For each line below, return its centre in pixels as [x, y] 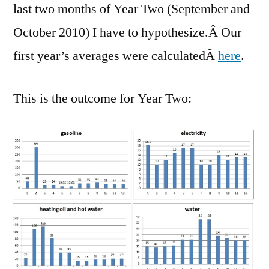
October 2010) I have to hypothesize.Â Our [127, 32]
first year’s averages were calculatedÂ [116, 56]
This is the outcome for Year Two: [102, 98]
